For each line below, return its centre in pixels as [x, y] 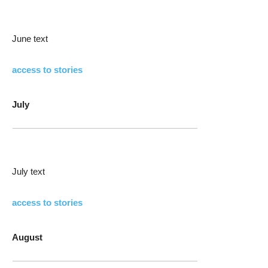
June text [30, 39]
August [27, 237]
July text [28, 171]
